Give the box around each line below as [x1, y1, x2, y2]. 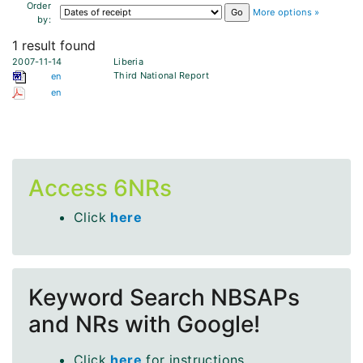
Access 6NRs [28, 174, 172, 203]
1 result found [12, 37, 96, 54]
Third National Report [113, 70, 209, 82]
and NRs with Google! [28, 310, 260, 339]
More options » [252, 6, 320, 19]
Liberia [113, 56, 143, 68]
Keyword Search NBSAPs [28, 284, 300, 312]
